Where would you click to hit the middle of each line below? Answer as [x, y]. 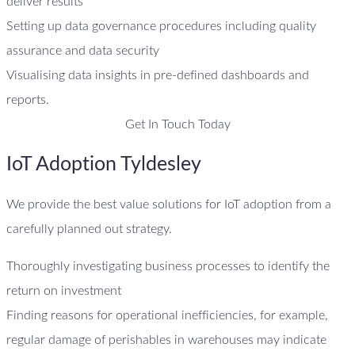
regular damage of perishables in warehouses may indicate [166, 340]
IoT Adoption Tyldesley [104, 165]
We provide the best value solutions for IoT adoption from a [169, 204]
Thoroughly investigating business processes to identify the [168, 266]
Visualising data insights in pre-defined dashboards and [158, 75]
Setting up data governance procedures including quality [161, 26]
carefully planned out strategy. [91, 229]
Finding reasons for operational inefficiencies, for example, [167, 315]
